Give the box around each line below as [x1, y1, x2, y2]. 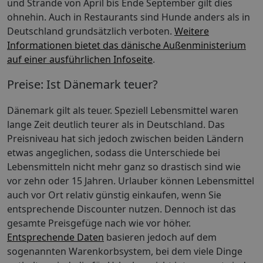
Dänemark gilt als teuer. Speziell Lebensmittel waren [7, 104, 238, 117]
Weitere [174, 25, 209, 38]
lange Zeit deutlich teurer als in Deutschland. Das [7, 118, 225, 131]
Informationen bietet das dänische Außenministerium [7, 39, 246, 52]
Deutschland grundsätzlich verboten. [7, 25, 174, 38]
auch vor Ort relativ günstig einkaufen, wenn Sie [7, 188, 221, 201]
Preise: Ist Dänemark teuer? [7, 76, 158, 93]
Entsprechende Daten [7, 231, 104, 244]
